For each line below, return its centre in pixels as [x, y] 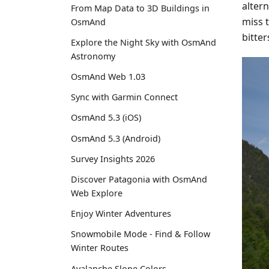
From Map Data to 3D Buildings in [140, 8]
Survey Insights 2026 [113, 159]
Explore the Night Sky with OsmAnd [144, 42]
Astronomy [93, 56]
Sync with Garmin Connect [124, 97]
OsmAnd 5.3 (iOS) [106, 118]
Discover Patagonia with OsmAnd [139, 180]
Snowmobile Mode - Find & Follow [141, 234]
